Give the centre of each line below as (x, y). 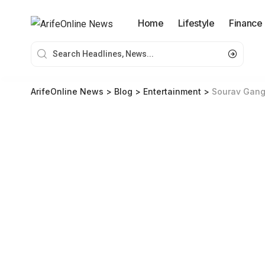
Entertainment (172, 91)
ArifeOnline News (67, 91)
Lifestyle (196, 23)
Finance (245, 23)
